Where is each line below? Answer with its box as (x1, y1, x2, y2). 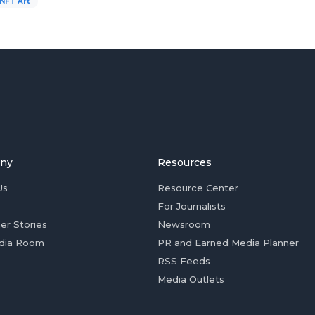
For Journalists (157, 200, 226, 212)
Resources (157, 156, 212, 169)
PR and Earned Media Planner (157, 237, 299, 249)
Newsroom (157, 219, 210, 231)
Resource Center (157, 182, 238, 194)
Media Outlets (157, 274, 224, 285)
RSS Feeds (157, 255, 210, 267)
